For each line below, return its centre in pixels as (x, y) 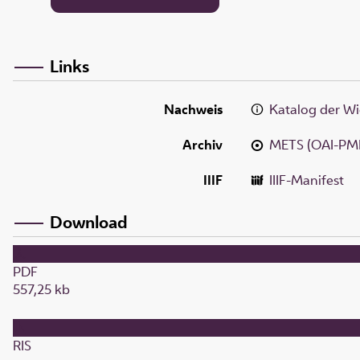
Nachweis (193, 109)
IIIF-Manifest (307, 180)
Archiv (202, 144)
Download (89, 221)
